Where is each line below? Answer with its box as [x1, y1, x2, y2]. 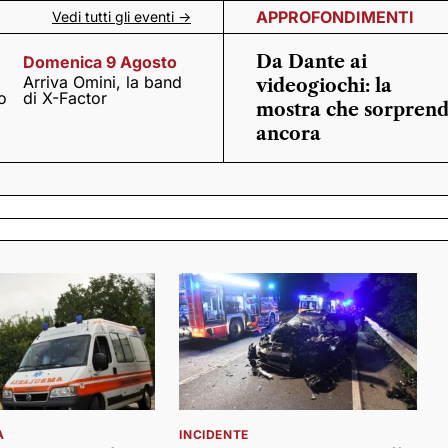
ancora [256, 123, 321, 145]
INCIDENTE [179, 427, 249, 443]
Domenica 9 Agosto [23, 52, 178, 72]
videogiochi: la [256, 75, 392, 97]
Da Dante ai [256, 51, 367, 73]
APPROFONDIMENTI [256, 7, 414, 27]
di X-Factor [23, 88, 108, 108]
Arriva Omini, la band [23, 72, 183, 92]
